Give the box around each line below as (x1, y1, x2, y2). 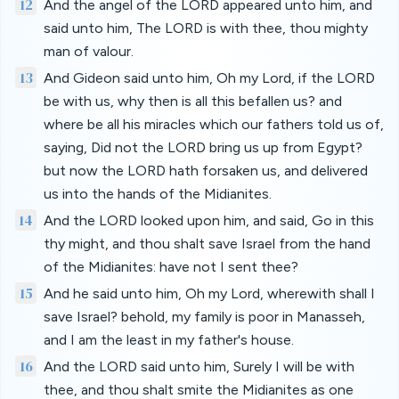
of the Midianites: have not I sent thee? (44, 258, 298, 275)
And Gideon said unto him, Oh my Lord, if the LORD (44, 69, 375, 86)
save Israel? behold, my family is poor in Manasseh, (44, 308, 365, 325)
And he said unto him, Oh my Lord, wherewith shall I (44, 285, 375, 302)
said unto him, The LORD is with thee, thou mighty (44, 20, 368, 37)
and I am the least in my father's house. (44, 331, 294, 348)
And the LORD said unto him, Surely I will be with (44, 358, 354, 375)
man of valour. (44, 43, 134, 60)
